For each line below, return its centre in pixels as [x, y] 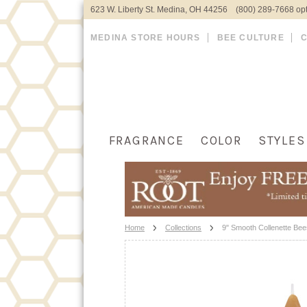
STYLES [282, 140]
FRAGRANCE [146, 140]
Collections [183, 227]
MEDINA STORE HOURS [146, 38]
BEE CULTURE [250, 38]
